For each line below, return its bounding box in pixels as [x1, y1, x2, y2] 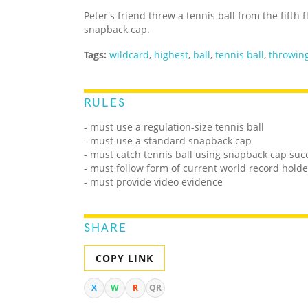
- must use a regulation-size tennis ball [84, 120, 264, 134]
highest [154, 48, 188, 62]
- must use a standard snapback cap [84, 134, 252, 148]
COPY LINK [96, 252, 153, 265]
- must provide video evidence [84, 175, 223, 189]
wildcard [109, 48, 149, 62]
